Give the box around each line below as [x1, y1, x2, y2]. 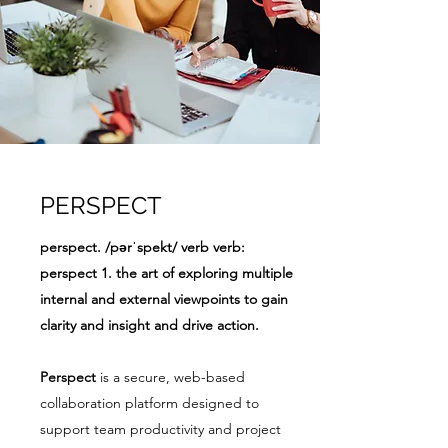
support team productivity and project [40, 420, 281, 438]
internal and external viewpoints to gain [40, 290, 288, 308]
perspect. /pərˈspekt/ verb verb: [40, 238, 245, 256]
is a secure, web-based [100, 368, 245, 386]
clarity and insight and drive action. [40, 316, 259, 334]
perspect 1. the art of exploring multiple [40, 264, 293, 282]
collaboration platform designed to [40, 394, 259, 412]
